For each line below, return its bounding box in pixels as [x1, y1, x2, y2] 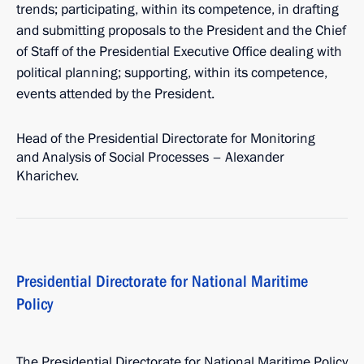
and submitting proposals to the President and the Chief [16, 21, 346, 40]
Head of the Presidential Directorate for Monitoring [16, 129, 315, 148]
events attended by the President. [16, 84, 214, 103]
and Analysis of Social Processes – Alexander [16, 148, 284, 167]
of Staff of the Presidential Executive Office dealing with [16, 42, 342, 61]
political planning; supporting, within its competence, [16, 63, 327, 82]
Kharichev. [16, 167, 79, 185]
